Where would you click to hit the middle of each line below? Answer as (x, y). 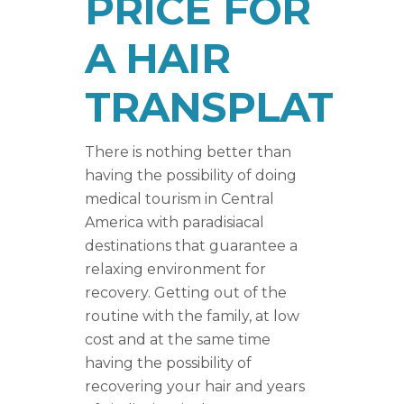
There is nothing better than (188, 152)
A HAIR (157, 59)
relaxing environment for (175, 270)
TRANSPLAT (209, 107)
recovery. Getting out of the (186, 293)
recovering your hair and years (195, 387)
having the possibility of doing (191, 176)
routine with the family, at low (192, 317)
